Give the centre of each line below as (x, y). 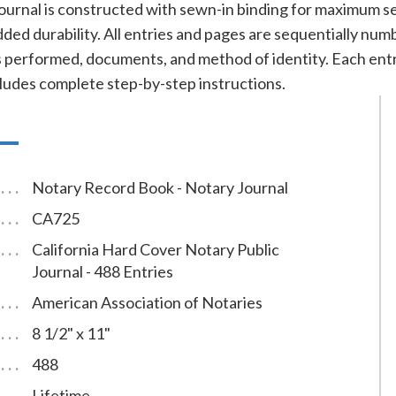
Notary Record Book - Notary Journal (160, 188)
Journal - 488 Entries (102, 272)
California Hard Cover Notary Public (155, 250)
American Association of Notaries (147, 303)
